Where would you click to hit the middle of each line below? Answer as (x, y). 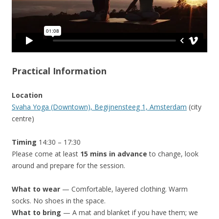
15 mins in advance (113, 153)
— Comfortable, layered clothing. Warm (124, 189)
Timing (25, 142)
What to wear (36, 189)
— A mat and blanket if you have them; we (130, 212)
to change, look (173, 153)
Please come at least (45, 153)
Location (27, 95)
